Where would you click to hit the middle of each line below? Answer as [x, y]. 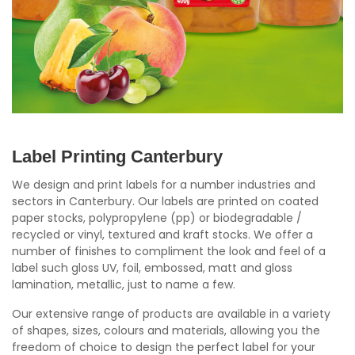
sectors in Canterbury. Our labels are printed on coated [165, 202]
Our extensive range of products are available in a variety [171, 314]
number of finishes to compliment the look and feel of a [169, 252]
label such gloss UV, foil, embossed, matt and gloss [152, 268]
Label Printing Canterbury [117, 157]
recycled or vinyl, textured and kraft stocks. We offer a [162, 235]
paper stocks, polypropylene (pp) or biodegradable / [157, 218]
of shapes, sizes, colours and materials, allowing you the [166, 331]
